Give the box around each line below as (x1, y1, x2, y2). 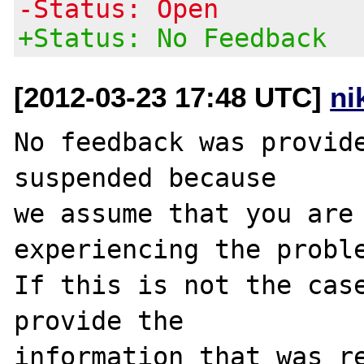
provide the (14, 305, 184, 336)
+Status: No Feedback (18, 23, 327, 53)
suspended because (14, 162, 277, 193)
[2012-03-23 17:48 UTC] (14, 80, 331, 113)
